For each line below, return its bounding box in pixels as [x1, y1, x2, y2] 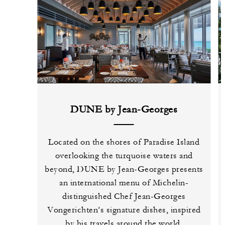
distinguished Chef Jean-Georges [62, 191, 186, 201]
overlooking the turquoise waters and [55, 150, 193, 161]
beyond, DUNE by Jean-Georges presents [45, 164, 203, 174]
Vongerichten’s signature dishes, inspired [47, 204, 201, 215]
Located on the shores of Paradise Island [48, 137, 200, 147]
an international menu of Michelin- [59, 177, 189, 188]
